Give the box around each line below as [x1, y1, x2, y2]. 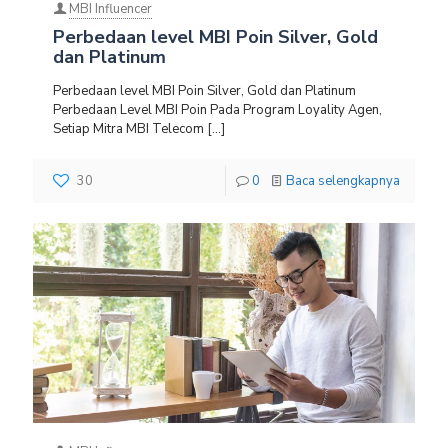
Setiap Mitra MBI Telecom [53, 120, 204, 139]
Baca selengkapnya [286, 172, 400, 191]
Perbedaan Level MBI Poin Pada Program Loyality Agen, [53, 101, 382, 120]
